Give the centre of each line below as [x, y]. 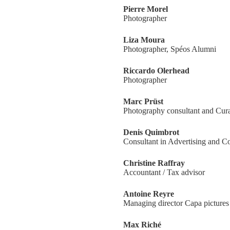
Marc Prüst [143, 101]
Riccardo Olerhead [156, 71]
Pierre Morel [146, 9]
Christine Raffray [154, 163]
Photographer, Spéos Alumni [170, 49]
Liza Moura [144, 40]
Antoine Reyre [149, 194]
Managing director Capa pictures [176, 203]
